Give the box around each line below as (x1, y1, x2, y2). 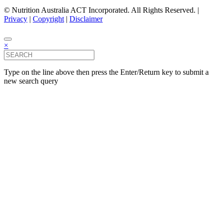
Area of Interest (28, 205, 89, 217)
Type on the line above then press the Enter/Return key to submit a (4, 67, 209, 76)
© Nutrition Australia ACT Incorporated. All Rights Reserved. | (4, 5, 199, 14)
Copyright (33, 14, 64, 23)
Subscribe (28, 124, 106, 147)
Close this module (23, 96, 74, 104)
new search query (4, 76, 58, 85)
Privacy (4, 14, 27, 23)
